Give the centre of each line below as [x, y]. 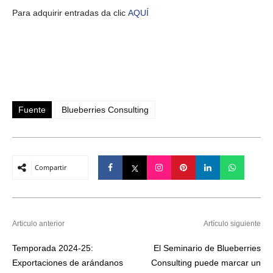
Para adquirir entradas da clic [70, 13]
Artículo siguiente [232, 224]
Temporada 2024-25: [53, 248]
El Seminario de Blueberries [207, 248]
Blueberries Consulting [105, 110]
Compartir [51, 168]
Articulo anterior [38, 224]
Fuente [32, 110]
